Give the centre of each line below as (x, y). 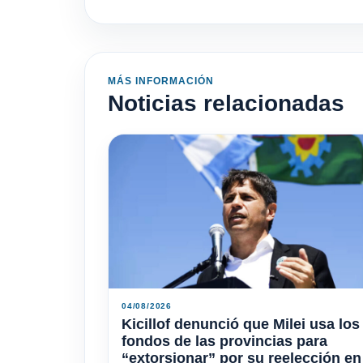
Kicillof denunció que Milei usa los (241, 324)
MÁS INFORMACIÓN (161, 81)
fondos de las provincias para (224, 341)
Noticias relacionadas (226, 103)
